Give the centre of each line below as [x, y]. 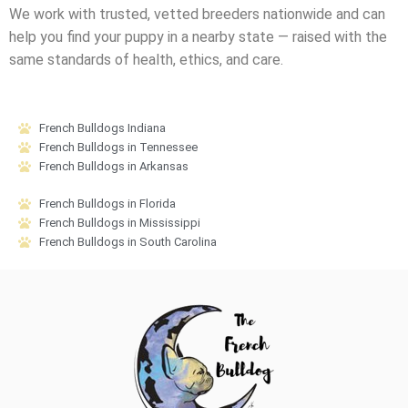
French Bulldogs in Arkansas [113, 167]
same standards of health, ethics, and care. [146, 60]
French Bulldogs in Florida [107, 204]
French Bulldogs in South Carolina [127, 242]
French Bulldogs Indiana [102, 128]
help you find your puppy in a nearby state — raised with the [198, 37]
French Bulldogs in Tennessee [118, 148]
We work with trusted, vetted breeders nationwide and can [197, 15]
